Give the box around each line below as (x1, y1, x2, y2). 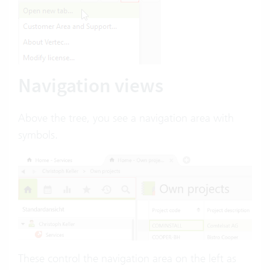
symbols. (18, 127, 58, 142)
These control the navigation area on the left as (18, 251, 236, 265)
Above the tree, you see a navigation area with (18, 110, 234, 125)
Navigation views (18, 72, 168, 99)
